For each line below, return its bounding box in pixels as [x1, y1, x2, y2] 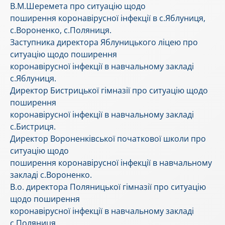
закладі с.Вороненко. [10, 169, 92, 181]
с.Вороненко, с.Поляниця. [10, 25, 111, 36]
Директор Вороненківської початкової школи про [10, 133, 206, 145]
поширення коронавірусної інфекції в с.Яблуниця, [10, 13, 205, 24]
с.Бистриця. [10, 121, 56, 133]
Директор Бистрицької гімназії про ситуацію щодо [10, 85, 208, 96]
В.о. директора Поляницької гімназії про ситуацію [10, 181, 206, 193]
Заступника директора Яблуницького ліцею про [10, 37, 198, 48]
